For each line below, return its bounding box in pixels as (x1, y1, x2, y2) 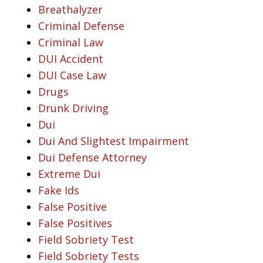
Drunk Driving (38, 100, 109, 115)
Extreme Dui (38, 166, 100, 181)
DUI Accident (38, 51, 103, 66)
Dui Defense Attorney (38, 150, 147, 164)
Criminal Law (38, 35, 103, 49)
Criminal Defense (38, 18, 124, 33)
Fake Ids (38, 183, 79, 197)
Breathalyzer (38, 2, 103, 16)
